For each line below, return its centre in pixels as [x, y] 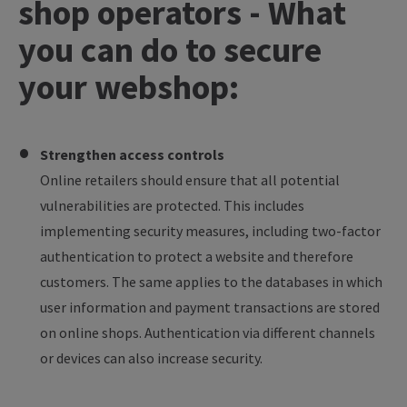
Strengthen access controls [132, 154]
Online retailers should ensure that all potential [190, 180]
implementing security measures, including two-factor [210, 231]
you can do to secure [170, 50]
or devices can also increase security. [151, 358]
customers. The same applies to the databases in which [211, 282]
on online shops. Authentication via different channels [208, 333]
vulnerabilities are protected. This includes [172, 205]
